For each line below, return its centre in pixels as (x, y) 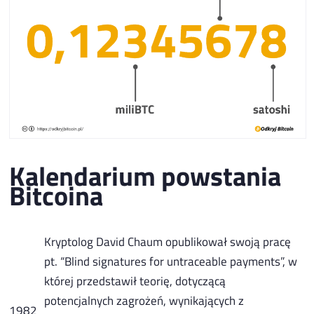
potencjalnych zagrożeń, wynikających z (144, 300)
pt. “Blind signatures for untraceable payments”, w (171, 261)
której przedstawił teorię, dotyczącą (135, 280)
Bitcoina (56, 195)
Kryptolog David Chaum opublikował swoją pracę (168, 241)
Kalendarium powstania (145, 175)
